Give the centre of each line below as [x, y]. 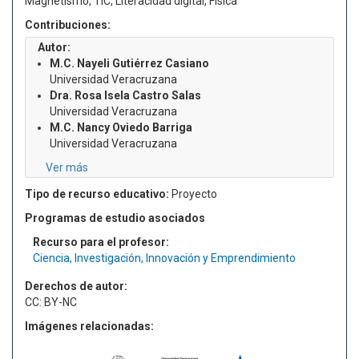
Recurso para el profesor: [101, 242]
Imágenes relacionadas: [89, 326]
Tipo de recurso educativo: [97, 194]
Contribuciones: [68, 25]
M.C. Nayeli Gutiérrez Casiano [129, 63]
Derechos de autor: [76, 286]
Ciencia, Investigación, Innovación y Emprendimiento [164, 258]
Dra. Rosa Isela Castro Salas [125, 95]
